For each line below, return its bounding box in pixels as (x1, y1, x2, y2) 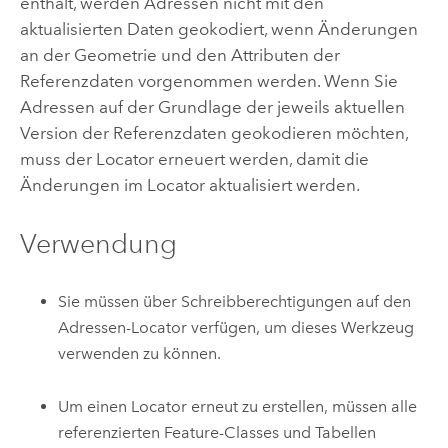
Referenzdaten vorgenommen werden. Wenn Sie (19, 70, 398, 91)
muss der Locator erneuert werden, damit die (19, 148, 369, 169)
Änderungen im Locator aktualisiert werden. (19, 174, 360, 195)
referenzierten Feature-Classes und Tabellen (58, 422, 377, 442)
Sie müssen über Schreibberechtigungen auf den (58, 292, 412, 312)
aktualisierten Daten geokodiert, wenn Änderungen (19, 18, 418, 39)
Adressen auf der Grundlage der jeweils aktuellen (19, 96, 405, 117)
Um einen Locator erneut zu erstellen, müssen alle (58, 396, 418, 416)
